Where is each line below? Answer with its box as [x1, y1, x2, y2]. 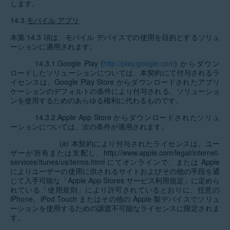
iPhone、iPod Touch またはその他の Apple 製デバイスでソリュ [10, 194, 220, 204]
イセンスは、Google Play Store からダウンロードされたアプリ [10, 76, 220, 87]
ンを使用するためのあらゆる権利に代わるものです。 [10, 95, 183, 105]
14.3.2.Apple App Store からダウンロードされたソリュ [35, 112, 220, 122]
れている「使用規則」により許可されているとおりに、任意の [10, 184, 220, 195]
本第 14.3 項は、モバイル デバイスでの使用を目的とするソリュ [10, 32, 220, 42]
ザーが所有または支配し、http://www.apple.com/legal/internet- [10, 147, 220, 158]
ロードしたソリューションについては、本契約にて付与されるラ [10, 67, 220, 78]
